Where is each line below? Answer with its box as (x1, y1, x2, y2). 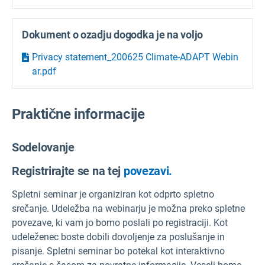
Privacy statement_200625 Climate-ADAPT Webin (32, 51, 238, 63)
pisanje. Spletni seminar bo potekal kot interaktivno (12, 245, 225, 257)
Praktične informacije (12, 106, 145, 123)
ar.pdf (32, 65, 56, 77)
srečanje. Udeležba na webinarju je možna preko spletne (12, 203, 245, 215)
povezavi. (123, 164, 173, 179)
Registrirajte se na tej (12, 164, 124, 179)
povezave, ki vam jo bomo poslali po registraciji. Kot (12, 217, 228, 229)
